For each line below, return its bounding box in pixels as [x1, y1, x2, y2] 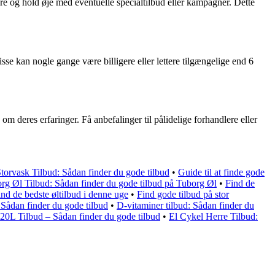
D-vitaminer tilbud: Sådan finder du [117, 200, 254, 211]
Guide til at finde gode [178, 167, 265, 178]
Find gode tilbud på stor [137, 189, 229, 200]
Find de [225, 178, 255, 189]
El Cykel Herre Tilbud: [169, 211, 258, 222]
